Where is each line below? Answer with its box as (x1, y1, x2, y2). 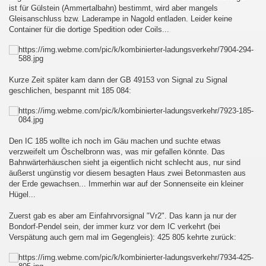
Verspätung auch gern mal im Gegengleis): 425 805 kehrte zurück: (9, 233, 236, 242)
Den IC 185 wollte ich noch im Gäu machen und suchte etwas (9, 137, 221, 145)
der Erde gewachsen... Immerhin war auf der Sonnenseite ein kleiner (9, 179, 243, 188)
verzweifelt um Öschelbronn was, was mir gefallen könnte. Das (9, 147, 225, 156)
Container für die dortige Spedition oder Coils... (9, 25, 169, 34)
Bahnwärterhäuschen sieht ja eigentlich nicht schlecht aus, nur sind (9, 158, 240, 167)
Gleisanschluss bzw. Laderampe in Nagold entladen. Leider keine (9, 14, 232, 23)
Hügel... (9, 190, 36, 199)
